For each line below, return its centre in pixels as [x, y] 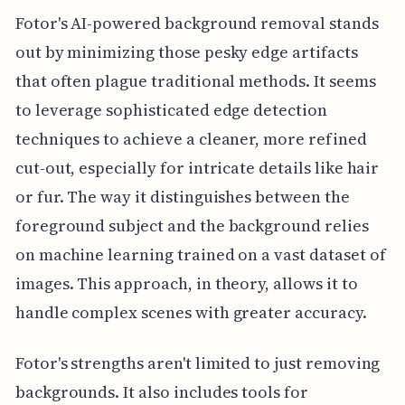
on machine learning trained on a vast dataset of [200, 254]
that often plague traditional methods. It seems [195, 80]
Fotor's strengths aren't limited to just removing [198, 363]
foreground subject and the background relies [192, 225]
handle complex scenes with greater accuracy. [191, 312]
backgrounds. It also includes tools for [161, 391]
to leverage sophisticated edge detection [171, 109]
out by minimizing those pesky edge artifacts [186, 52]
